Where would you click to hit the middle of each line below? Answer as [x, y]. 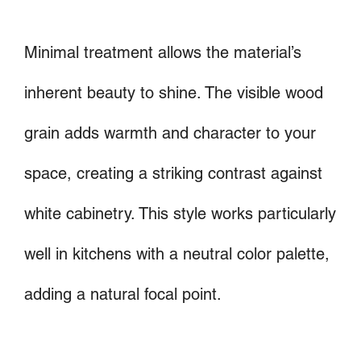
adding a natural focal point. [123, 295]
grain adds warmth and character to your [170, 133]
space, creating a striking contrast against [173, 174]
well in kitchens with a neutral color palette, [177, 254]
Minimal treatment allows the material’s [163, 53]
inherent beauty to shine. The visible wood [174, 93]
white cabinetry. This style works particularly [180, 214]
